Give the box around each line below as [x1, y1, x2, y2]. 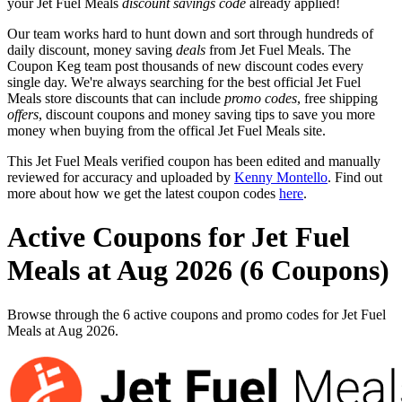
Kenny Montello [234, 169, 328, 185]
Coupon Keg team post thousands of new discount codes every [7, 57, 363, 74]
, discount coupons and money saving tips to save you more [39, 106, 375, 122]
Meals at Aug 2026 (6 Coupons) [7, 254, 389, 287]
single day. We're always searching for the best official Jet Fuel [7, 74, 361, 90]
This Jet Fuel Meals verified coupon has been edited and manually [7, 153, 380, 169]
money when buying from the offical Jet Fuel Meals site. [7, 122, 326, 138]
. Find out [328, 169, 382, 185]
